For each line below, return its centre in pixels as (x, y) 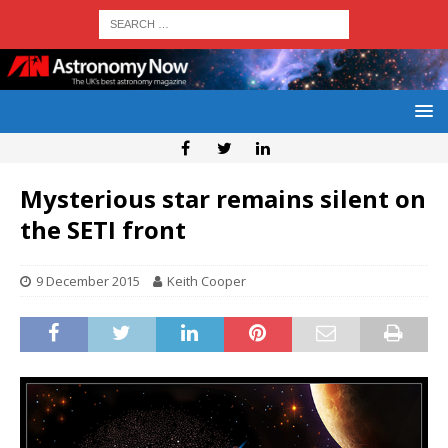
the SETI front (103, 230)
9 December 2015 (88, 281)
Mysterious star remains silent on (223, 199)
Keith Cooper (206, 281)
